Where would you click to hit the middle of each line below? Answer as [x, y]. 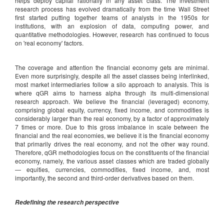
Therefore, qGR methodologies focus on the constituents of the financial [112, 152]
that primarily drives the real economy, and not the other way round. [112, 144]
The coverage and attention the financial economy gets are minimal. [112, 67]
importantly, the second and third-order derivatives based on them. [104, 178]
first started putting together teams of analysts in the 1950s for [112, 17]
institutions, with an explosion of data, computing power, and [112, 26]
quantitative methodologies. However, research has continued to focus [112, 34]
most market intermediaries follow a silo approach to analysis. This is [112, 84]
